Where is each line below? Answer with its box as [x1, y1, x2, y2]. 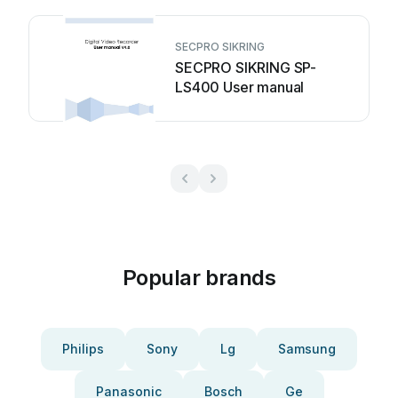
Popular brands [122, 265, 276, 291]
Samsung [278, 341, 336, 356]
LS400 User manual [175, 78, 305, 96]
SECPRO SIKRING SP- [175, 59, 317, 76]
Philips [62, 341, 104, 356]
